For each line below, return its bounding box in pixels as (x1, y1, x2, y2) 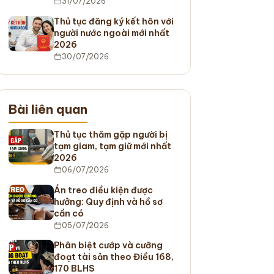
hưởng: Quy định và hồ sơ (53, 196, 163, 207)
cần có (53, 207, 84, 219)
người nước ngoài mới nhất (53, 27, 169, 39)
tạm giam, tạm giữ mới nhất (53, 141, 171, 152)
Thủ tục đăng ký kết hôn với (53, 15, 174, 27)
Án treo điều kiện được (53, 184, 153, 196)
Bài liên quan (8, 101, 87, 117)
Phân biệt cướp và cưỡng (53, 240, 163, 251)
